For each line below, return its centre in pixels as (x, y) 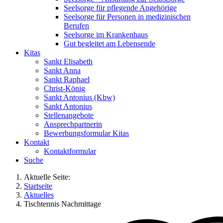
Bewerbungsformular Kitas (86, 133)
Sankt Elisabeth (68, 61)
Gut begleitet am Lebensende (110, 44)
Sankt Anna (62, 70)
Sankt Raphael (67, 79)
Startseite (38, 186)
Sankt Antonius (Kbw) (79, 97)
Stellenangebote (69, 115)
